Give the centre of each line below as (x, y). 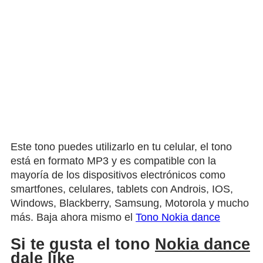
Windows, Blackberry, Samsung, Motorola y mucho (130, 203)
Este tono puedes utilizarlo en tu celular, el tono (121, 146)
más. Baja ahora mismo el (73, 217)
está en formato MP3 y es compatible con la (113, 161)
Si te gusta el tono (83, 245)
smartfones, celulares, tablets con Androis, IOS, (122, 189)
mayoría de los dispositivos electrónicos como (118, 175)
